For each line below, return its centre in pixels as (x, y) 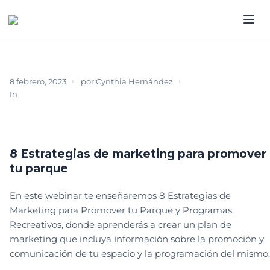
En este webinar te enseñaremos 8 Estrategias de (120, 196)
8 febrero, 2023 (38, 82)
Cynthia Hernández (134, 82)
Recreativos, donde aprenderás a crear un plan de (121, 225)
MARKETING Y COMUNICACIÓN (185, 94)
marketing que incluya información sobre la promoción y (137, 239)
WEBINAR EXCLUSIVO (53, 124)
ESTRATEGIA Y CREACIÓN (71, 94)
